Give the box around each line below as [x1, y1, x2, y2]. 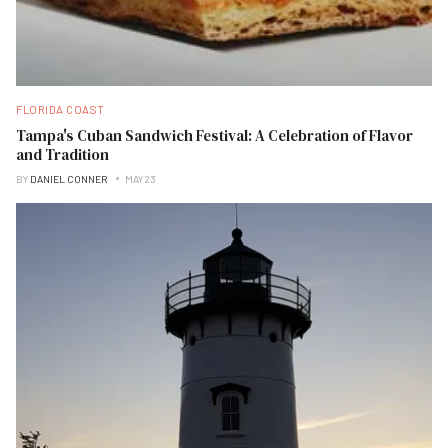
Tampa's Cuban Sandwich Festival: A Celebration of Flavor [16, 124, 413, 146]
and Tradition [16, 143, 109, 165]
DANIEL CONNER [30, 172, 107, 185]
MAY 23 [125, 172, 156, 185]
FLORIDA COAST [16, 102, 105, 116]
